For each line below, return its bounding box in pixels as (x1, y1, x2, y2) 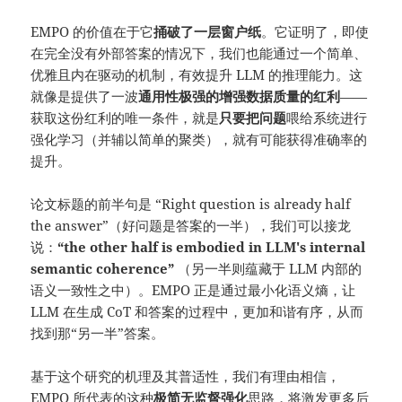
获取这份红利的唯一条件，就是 (31, 109, 220, 127)
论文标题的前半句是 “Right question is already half (31, 195, 352, 214)
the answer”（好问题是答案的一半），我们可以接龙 (31, 216, 352, 235)
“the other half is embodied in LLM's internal (57, 238, 366, 257)
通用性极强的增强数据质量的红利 (138, 87, 341, 106)
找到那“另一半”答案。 (31, 324, 165, 343)
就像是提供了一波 (31, 87, 139, 106)
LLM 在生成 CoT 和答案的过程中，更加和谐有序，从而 (31, 302, 364, 321)
